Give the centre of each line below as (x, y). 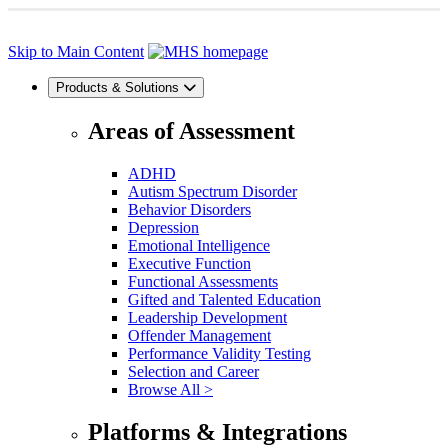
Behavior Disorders (189, 209)
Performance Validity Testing (219, 353)
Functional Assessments (203, 281)
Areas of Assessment (191, 130)
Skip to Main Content (76, 51)
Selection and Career (193, 371)
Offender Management (199, 335)
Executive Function (189, 263)
